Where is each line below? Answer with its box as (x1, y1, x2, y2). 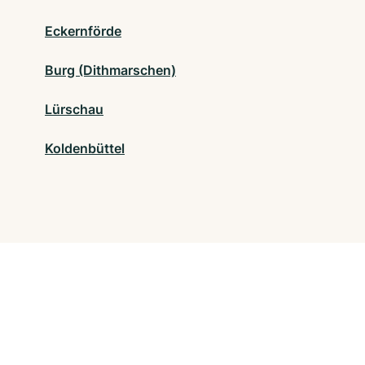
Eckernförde (45, 23, 121, 40)
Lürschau (45, 101, 103, 118)
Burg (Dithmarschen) (45, 62, 176, 79)
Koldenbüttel (45, 140, 125, 157)
